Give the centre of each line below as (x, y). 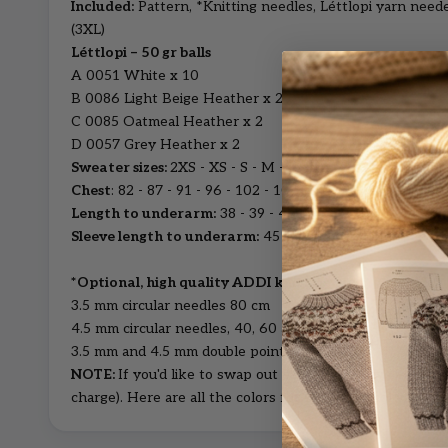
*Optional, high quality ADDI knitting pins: (218, 283)
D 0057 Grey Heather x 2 (155, 145)
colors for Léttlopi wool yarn (331, 398)
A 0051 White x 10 (135, 76)
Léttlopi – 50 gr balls (141, 53)
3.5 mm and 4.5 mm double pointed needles (214, 352)
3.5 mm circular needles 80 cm (170, 306)
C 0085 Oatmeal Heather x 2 (167, 122)
